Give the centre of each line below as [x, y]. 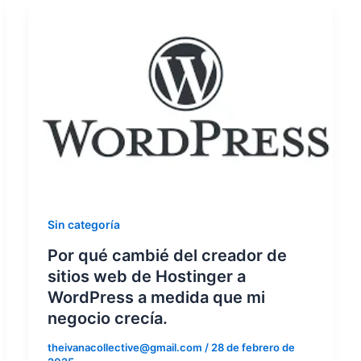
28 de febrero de [253, 347]
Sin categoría [83, 225]
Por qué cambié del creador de [167, 255]
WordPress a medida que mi [156, 297]
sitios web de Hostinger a [146, 276]
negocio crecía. [107, 318]
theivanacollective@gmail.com [126, 347]
